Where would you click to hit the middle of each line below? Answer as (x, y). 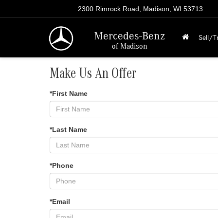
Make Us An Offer (93, 75)
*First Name (69, 93)
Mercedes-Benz (130, 35)
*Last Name (68, 129)
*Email (60, 201)
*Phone (62, 165)
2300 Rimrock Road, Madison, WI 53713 (140, 9)
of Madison (129, 46)
